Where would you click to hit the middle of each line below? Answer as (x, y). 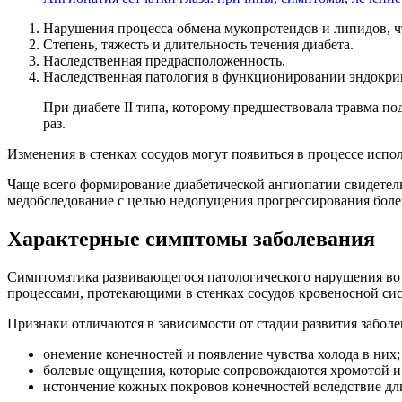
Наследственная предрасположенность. (164, 61)
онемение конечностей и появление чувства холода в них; (222, 354)
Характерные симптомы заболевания (191, 239)
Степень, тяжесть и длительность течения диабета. (198, 45)
